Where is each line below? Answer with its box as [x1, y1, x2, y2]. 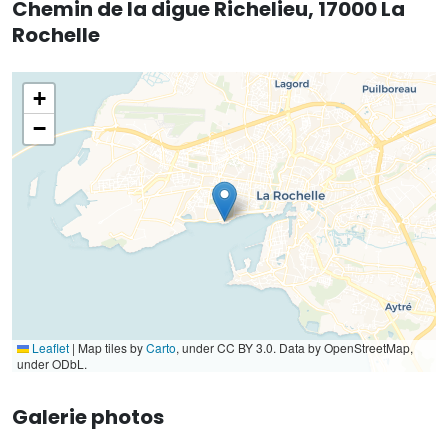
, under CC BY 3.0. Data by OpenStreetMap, [176, 338, 413, 356]
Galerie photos [12, 402, 164, 431]
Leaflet [29, 338, 69, 356]
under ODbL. [17, 354, 87, 372]
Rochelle [12, 20, 100, 49]
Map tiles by [75, 338, 146, 356]
